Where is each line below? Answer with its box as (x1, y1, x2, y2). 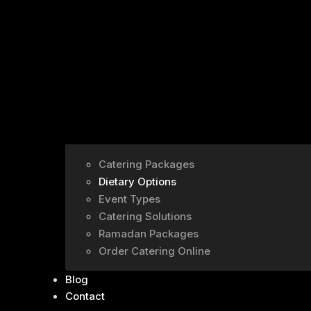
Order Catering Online (99, 244, 210, 258)
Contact (65, 289, 105, 303)
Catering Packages (99, 158, 194, 171)
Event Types (99, 192, 160, 206)
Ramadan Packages (99, 227, 199, 241)
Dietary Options (99, 175, 176, 189)
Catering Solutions (99, 210, 192, 224)
